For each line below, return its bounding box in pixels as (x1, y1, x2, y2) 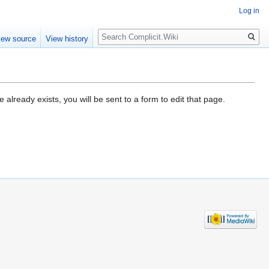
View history (46, 34, 89, 44)
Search (97, 23, 138, 37)
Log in (239, 7, 259, 16)
